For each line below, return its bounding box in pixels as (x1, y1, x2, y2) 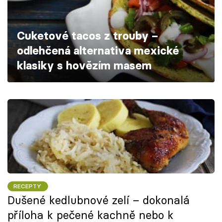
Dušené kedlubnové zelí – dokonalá (7, 193, 190, 208)
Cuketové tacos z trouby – (16, 29, 158, 43)
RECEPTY (13, 182, 42, 190)
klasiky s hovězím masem (16, 58, 152, 72)
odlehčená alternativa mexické (16, 44, 179, 57)
